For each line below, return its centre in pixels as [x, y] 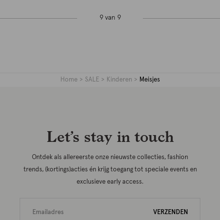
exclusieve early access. [110, 182]
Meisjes [150, 80]
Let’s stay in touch [110, 136]
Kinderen [119, 80]
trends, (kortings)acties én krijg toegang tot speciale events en [110, 170]
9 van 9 [110, 18]
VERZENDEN [171, 213]
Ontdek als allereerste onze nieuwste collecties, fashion [110, 158]
